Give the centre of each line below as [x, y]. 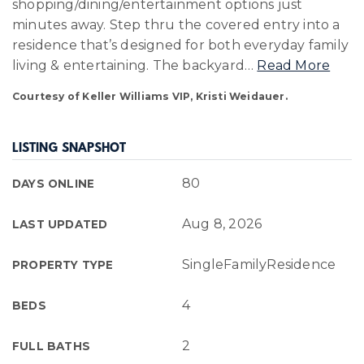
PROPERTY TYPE [63, 265]
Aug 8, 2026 [222, 224]
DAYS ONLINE [54, 184]
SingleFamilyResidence [259, 264]
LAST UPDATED [60, 224]
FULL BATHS [51, 346]
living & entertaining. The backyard [128, 65]
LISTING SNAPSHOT [69, 149]
